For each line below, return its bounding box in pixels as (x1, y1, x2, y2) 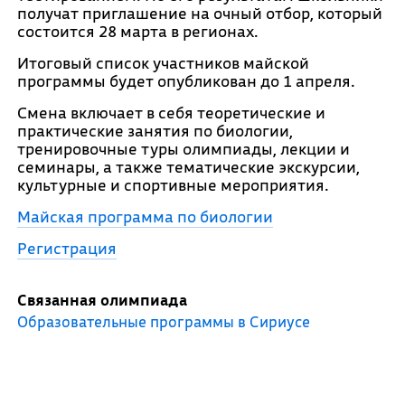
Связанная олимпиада (16, 290, 187, 309)
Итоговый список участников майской (16, 52, 309, 73)
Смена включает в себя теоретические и (16, 102, 325, 123)
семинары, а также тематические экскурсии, (16, 156, 360, 177)
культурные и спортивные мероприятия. (16, 174, 329, 195)
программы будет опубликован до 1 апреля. (16, 71, 355, 91)
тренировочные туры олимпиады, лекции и (16, 138, 350, 159)
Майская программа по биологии (16, 206, 273, 227)
